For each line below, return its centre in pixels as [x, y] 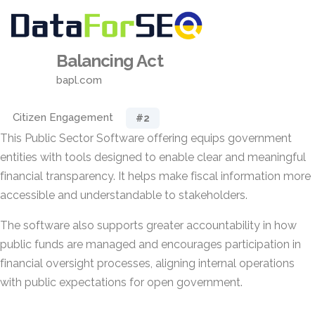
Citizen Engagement [63, 117]
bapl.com [79, 80]
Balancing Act [110, 61]
